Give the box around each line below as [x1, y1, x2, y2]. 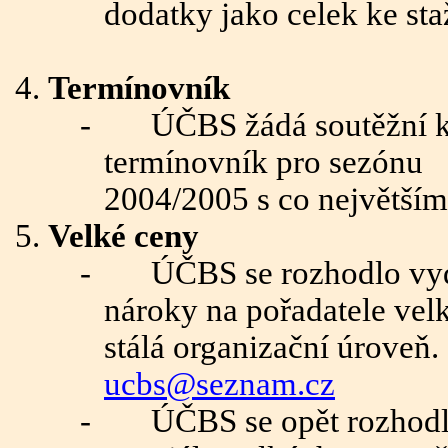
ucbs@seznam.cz [104, 366, 335, 402]
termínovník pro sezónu [104, 144, 423, 180]
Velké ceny [48, 218, 199, 254]
